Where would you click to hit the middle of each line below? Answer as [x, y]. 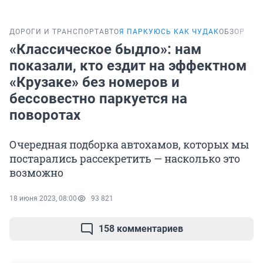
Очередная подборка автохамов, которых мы [129, 145]
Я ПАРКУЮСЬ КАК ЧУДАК [169, 32]
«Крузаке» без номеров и [95, 82]
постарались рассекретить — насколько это [125, 159]
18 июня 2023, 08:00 [43, 199]
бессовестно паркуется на [98, 99]
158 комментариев [141, 229]
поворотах [45, 115]
